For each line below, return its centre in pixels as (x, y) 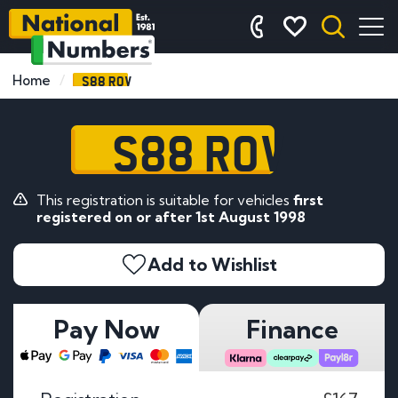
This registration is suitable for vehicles (164, 199)
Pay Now (106, 329)
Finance (292, 329)
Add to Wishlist (212, 264)
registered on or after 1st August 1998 (171, 216)
